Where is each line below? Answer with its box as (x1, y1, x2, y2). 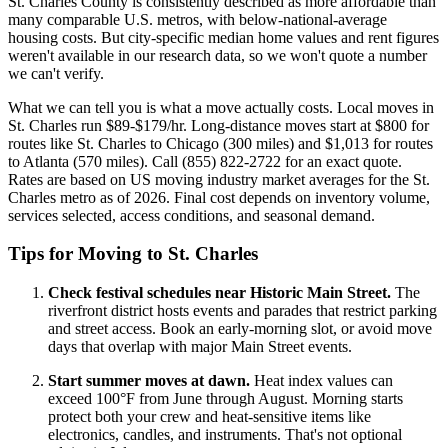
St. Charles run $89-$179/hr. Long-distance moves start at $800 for (8, 116, 429, 134)
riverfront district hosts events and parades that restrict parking (48, 301, 437, 319)
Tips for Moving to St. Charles (8, 243, 258, 265)
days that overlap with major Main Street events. (48, 337, 352, 355)
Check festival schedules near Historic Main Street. (48, 283, 391, 301)
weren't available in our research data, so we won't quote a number (8, 46, 427, 64)
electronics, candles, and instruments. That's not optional (48, 425, 402, 443)
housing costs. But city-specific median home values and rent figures (8, 28, 439, 46)
